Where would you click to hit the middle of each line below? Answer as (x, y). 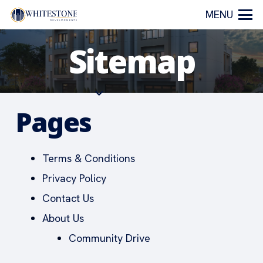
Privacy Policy (74, 178)
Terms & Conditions (89, 158)
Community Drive (109, 238)
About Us (63, 218)
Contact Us (68, 198)
